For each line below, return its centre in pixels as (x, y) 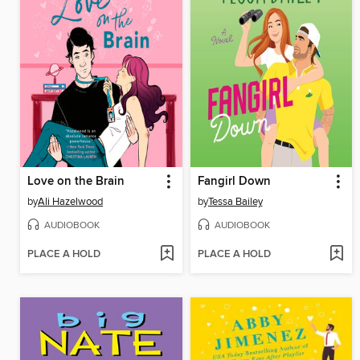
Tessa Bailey (235, 201)
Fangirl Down (234, 181)
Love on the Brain (76, 181)
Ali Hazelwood (70, 201)
